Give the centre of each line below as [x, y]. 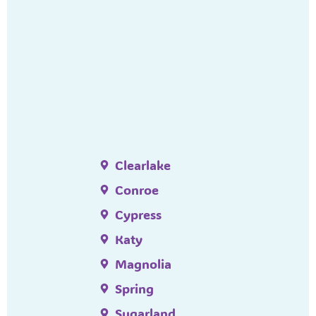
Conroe [137, 189]
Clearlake [143, 165]
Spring [135, 288]
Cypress [139, 214]
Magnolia [144, 263]
